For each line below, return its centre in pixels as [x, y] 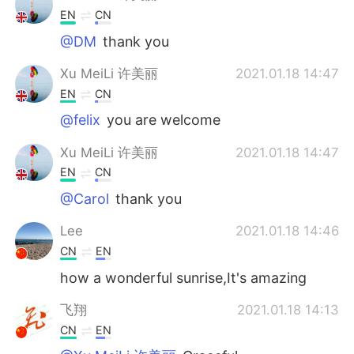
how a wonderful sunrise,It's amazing [184, 277]
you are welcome [162, 120]
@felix [81, 120]
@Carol [85, 199]
